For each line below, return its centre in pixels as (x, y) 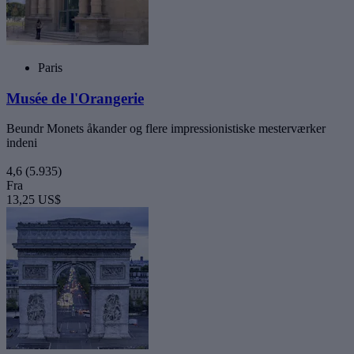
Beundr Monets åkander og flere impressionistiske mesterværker (166, 129)
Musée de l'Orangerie (75, 98)
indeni (22, 143)
